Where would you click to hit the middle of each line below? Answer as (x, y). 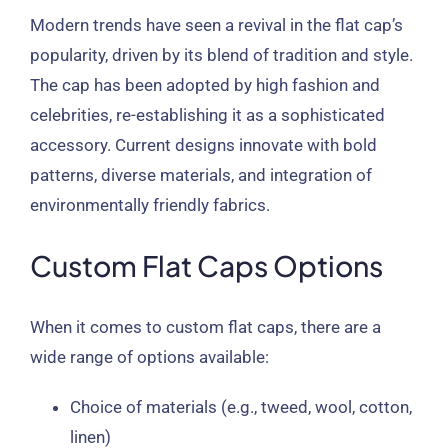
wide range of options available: (149, 357)
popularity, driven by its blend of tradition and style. (221, 54)
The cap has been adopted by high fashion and (204, 84)
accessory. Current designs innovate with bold (203, 144)
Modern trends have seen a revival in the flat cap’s (216, 24)
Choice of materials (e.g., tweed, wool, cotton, (240, 407)
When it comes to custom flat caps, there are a (205, 327)
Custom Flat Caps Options (206, 266)
